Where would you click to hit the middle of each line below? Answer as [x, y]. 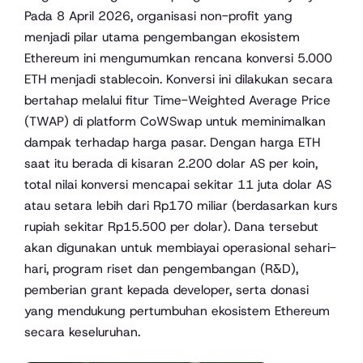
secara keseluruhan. [82, 332]
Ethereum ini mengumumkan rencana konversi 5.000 [178, 58]
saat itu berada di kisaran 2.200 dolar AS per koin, [171, 164]
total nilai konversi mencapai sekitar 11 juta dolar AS [178, 185]
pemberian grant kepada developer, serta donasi [167, 290]
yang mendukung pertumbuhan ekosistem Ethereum [177, 311]
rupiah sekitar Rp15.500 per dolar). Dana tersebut [171, 227]
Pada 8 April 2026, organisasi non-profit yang [158, 16]
